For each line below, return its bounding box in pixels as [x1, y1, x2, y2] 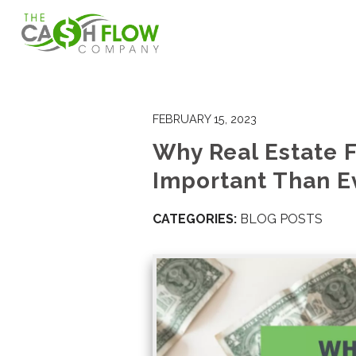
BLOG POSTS [240, 211, 323, 226]
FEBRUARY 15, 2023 [153, 112, 257, 126]
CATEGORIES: [153, 211, 237, 226]
